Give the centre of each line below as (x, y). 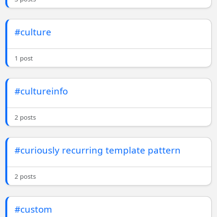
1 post (24, 58)
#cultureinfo (41, 91)
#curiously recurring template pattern (98, 150)
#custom (34, 209)
